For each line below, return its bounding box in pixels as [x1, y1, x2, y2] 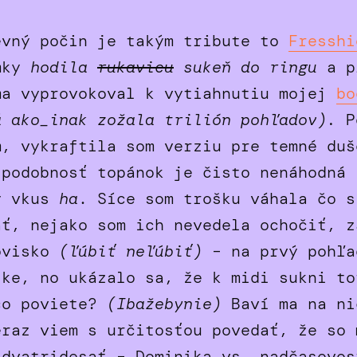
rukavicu [97, 56, 174, 77]
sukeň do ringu [174, 56, 317, 77]
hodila [30, 56, 97, 77]
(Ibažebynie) [97, 292, 231, 314]
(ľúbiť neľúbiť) [59, 240, 202, 261]
